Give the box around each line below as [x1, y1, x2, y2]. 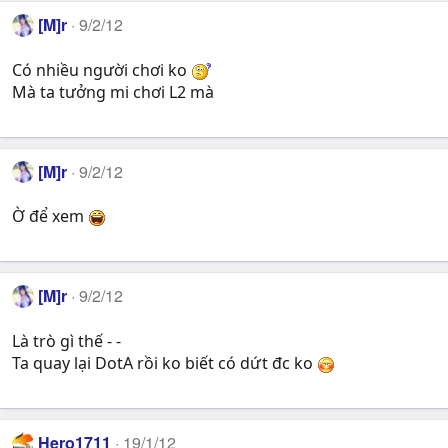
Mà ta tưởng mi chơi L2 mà [12, 80, 214, 103]
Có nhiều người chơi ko [12, 58, 191, 81]
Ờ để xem [12, 205, 88, 228]
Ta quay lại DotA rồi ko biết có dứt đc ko [12, 351, 317, 374]
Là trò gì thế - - [12, 329, 121, 352]
